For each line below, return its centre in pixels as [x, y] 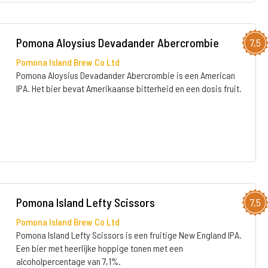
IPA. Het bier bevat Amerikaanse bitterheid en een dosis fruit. [129, 88]
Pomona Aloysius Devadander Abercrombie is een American [125, 75]
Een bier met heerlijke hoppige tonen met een [99, 248]
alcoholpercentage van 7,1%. [68, 261]
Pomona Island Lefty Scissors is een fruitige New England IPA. [129, 235]
